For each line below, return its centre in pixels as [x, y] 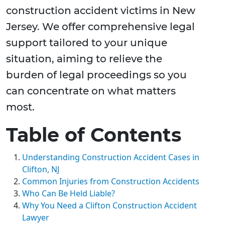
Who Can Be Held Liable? [69, 194]
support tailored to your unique [87, 43]
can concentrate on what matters [91, 91]
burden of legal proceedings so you [96, 75]
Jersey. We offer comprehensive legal [100, 27]
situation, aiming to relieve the [84, 59]
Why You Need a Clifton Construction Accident [109, 206]
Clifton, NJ [41, 170]
